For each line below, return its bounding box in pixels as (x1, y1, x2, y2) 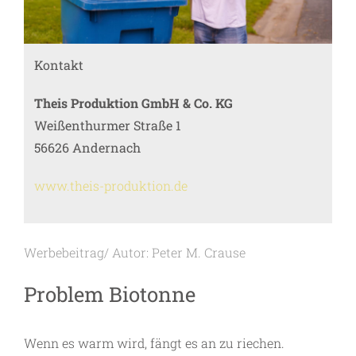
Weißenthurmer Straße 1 (34, 117, 181, 133)
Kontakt (34, 56, 83, 73)
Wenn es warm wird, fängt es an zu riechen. (24, 335, 284, 352)
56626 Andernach (34, 139, 141, 156)
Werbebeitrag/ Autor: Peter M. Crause (24, 244, 246, 261)
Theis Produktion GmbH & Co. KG (34, 95, 233, 111)
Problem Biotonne (24, 281, 195, 308)
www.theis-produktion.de (34, 177, 188, 194)
